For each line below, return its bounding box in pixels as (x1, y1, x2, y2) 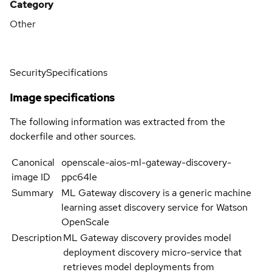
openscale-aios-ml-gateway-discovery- (61, 155, 232, 169)
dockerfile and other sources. (10, 129, 136, 143)
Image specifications (10, 90, 115, 104)
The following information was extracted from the (10, 115, 225, 128)
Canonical (12, 155, 55, 169)
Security (10, 66, 46, 79)
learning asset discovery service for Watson (61, 200, 248, 214)
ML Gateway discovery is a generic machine (61, 186, 252, 199)
